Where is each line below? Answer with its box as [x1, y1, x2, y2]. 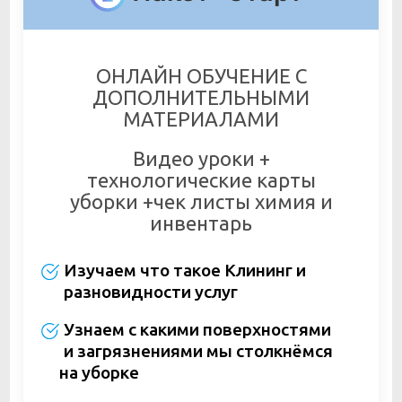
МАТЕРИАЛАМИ [123, 108, 279, 131]
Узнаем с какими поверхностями [63, 319, 331, 340]
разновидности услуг [63, 282, 238, 302]
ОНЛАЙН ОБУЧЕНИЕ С [95, 65, 307, 88]
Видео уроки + [132, 147, 270, 170]
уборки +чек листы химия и [69, 190, 333, 214]
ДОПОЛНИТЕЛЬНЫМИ [92, 86, 310, 109]
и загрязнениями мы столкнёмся [63, 341, 333, 362]
